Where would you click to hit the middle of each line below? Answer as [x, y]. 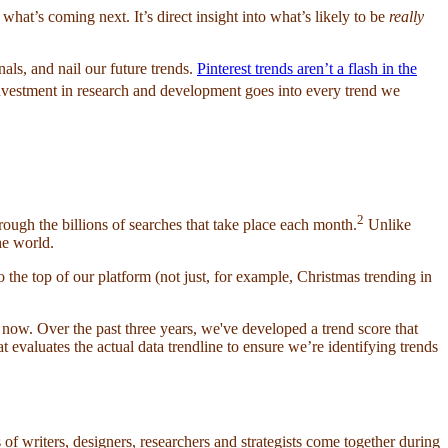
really [406, 16]
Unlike [387, 224]
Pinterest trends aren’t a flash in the [307, 68]
